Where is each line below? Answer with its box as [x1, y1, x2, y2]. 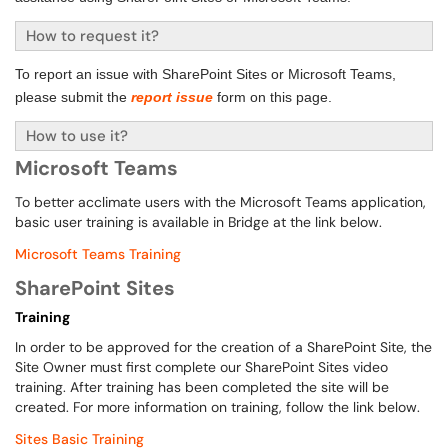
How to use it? [26, 126, 128, 146]
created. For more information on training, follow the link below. [15, 398, 420, 416]
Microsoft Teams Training [15, 245, 181, 263]
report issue [131, 89, 213, 105]
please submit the [15, 89, 131, 105]
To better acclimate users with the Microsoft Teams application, [15, 193, 426, 211]
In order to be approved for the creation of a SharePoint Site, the [15, 338, 432, 356]
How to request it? [26, 26, 159, 46]
